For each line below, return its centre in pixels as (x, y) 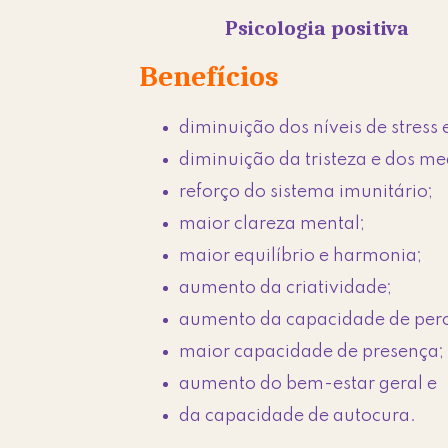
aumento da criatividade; (286, 288)
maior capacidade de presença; (312, 352)
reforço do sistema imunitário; (306, 192)
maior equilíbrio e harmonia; (301, 256)
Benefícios (209, 76)
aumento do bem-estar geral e (308, 384)
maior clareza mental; (272, 224)
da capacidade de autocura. (298, 416)
